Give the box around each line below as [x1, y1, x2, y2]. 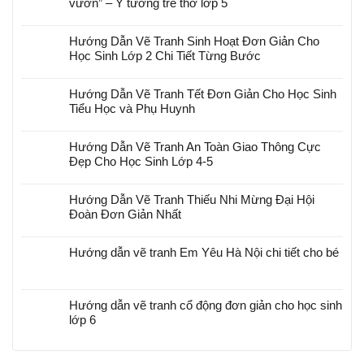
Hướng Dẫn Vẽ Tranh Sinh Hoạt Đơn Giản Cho [69, 34, 319, 49]
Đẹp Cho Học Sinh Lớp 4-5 [69, 154, 213, 169]
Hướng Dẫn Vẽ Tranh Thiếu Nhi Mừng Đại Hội [69, 193, 314, 207]
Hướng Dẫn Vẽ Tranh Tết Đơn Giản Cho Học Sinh [69, 87, 336, 102]
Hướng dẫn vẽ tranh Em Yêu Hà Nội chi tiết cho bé [69, 245, 339, 260]
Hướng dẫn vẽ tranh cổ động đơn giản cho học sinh [69, 298, 342, 313]
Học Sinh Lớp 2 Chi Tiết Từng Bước [69, 49, 261, 63]
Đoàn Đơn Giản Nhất [69, 207, 181, 222]
